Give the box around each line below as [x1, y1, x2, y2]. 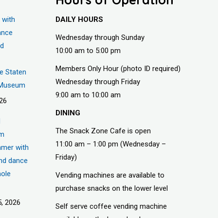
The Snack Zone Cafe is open [55, 126, 151, 135]
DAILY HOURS [55, 15, 103, 24]
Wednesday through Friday [55, 77, 140, 86]
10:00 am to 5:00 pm [55, 46, 121, 55]
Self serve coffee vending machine [55, 201, 167, 211]
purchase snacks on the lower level [55, 183, 168, 193]
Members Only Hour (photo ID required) [55, 64, 181, 73]
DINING [55, 108, 80, 117]
